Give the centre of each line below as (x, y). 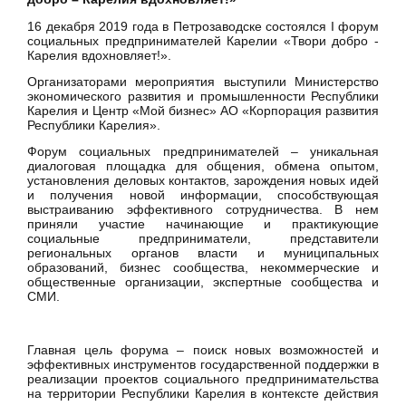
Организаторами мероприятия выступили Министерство (203, 82)
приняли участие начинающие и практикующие (203, 224)
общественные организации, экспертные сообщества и (203, 282)
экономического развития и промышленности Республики (203, 97)
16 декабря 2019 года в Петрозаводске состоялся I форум (203, 26)
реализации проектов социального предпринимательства (203, 379)
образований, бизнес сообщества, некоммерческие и (203, 268)
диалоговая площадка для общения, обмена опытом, (203, 166)
